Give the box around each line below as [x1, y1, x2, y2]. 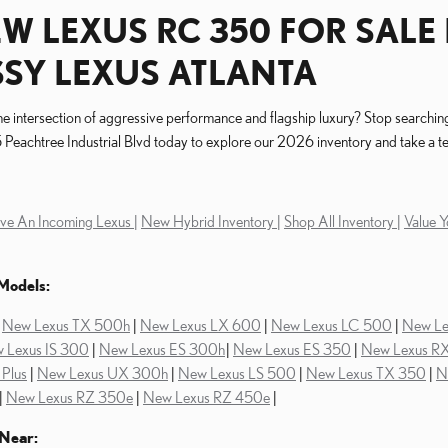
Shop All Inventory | [284, 212, 401, 230]
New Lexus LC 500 [271, 316, 392, 334]
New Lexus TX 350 [306, 364, 426, 382]
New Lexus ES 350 [233, 340, 351, 358]
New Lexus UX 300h [37, 364, 168, 382]
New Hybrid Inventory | [141, 212, 281, 230]
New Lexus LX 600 [140, 316, 261, 334]
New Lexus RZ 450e [143, 388, 270, 406]
